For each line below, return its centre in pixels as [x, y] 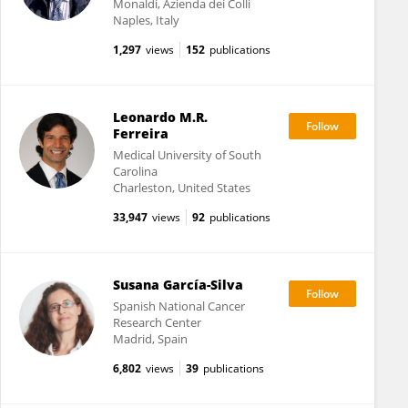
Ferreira [140, 133]
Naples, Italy [146, 20]
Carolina [135, 171]
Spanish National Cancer [178, 306]
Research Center [157, 322]
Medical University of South [187, 155]
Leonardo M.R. [160, 117]
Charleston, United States [181, 188]
